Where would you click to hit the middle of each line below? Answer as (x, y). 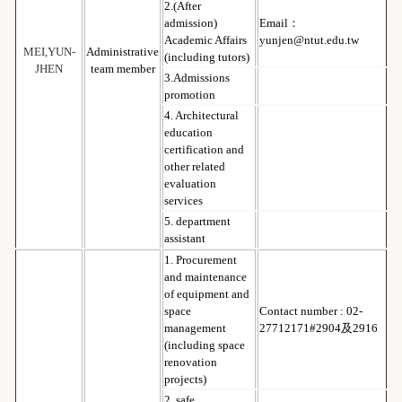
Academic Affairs (205, 39)
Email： (280, 22)
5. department (197, 221)
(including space (205, 345)
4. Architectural (201, 115)
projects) (185, 379)
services (184, 200)
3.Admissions (197, 77)
